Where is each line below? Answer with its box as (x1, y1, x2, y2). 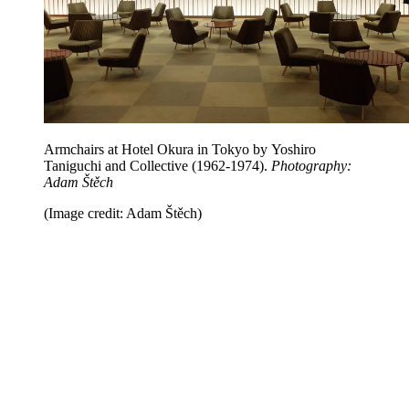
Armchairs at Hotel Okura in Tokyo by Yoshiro (44, 142, 316, 158)
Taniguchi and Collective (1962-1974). (44, 158, 271, 174)
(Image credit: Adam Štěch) (44, 205, 202, 222)
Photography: (271, 158, 351, 174)
